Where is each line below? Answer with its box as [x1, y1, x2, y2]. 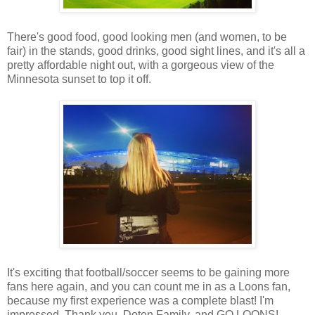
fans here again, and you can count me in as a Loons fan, [7, 281, 290, 293]
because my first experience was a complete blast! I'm [7, 295, 274, 307]
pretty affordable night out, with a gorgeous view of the [7, 59, 274, 72]
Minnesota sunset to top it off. [7, 73, 151, 86]
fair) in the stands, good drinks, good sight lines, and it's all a [7, 45, 305, 58]
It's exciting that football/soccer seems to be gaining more [7, 266, 290, 279]
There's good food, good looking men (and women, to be [7, 31, 287, 44]
